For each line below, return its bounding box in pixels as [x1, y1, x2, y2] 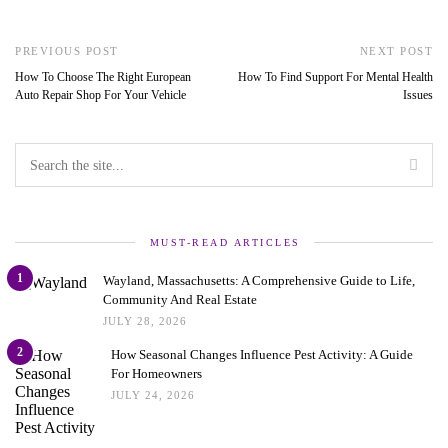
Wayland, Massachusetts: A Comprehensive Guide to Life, [103, 273, 415, 289]
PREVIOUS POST [15, 45, 119, 58]
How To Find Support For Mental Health [238, 70, 433, 85]
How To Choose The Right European [15, 70, 191, 85]
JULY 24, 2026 [111, 389, 195, 402]
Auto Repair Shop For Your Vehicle [15, 88, 186, 103]
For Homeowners [111, 366, 202, 382]
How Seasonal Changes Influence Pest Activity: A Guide [111, 347, 413, 363]
